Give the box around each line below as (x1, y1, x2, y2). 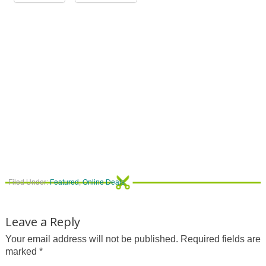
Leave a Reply (5, 214, 80, 230)
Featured (49, 178, 79, 187)
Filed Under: (8, 178, 50, 187)
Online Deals (82, 178, 125, 187)
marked (5, 246, 39, 257)
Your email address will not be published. (5, 234, 178, 245)
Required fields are (180, 234, 261, 245)
